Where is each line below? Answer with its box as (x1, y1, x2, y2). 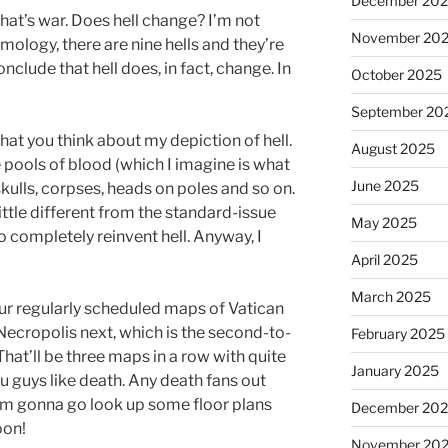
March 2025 (350, 288, 431, 306)
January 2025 (350, 362, 439, 380)
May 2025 (350, 214, 417, 232)
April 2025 (350, 251, 418, 269)
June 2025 (350, 177, 419, 195)
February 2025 (350, 325, 445, 343)
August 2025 (350, 140, 435, 158)
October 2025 (350, 66, 442, 84)
